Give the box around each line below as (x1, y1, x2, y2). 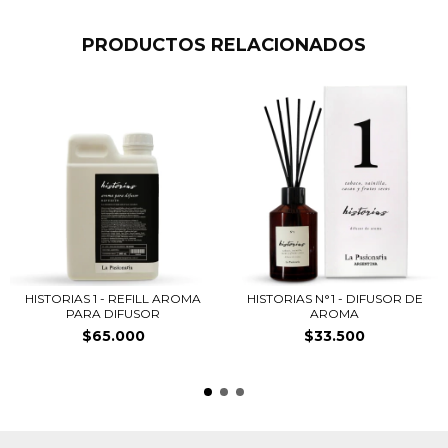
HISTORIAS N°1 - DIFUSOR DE (246, 291, 423, 306)
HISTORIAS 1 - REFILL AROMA (25, 291, 202, 306)
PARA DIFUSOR (66, 306, 161, 321)
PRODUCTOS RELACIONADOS (82, 33, 366, 56)
